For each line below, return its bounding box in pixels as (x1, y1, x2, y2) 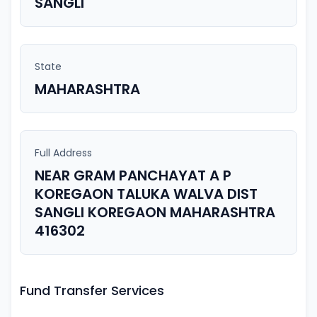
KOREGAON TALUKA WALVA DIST (35, 184, 258, 204)
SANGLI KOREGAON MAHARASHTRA (35, 202, 275, 222)
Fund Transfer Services (20, 282, 164, 299)
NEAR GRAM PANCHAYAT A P (35, 166, 231, 185)
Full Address (35, 146, 92, 160)
